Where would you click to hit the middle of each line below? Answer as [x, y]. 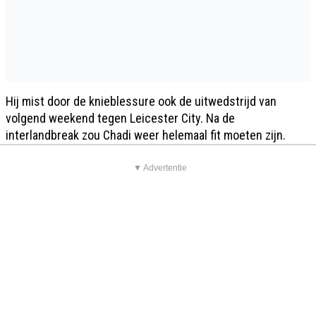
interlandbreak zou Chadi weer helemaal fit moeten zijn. [146, 135]
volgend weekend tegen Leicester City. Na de [120, 118]
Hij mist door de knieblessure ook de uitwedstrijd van [141, 101]
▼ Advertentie [160, 168]
